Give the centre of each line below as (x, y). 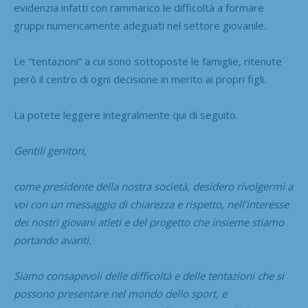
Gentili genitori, (50, 150)
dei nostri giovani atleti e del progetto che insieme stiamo (149, 222)
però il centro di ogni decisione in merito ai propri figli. (140, 79)
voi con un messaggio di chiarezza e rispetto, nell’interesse (151, 204)
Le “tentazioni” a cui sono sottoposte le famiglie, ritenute (148, 61)
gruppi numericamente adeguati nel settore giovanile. (140, 25)
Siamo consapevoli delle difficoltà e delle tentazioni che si (149, 275)
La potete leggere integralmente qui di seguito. (126, 114)
